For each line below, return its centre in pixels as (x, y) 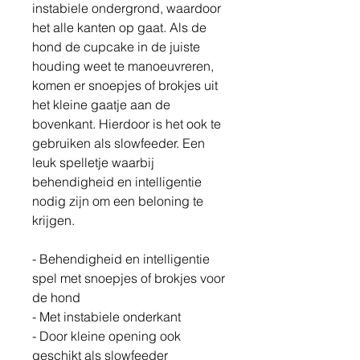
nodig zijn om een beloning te (118, 201)
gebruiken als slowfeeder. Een (119, 143)
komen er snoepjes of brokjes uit (125, 86)
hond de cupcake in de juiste (116, 47)
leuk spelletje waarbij (93, 163)
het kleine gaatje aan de (101, 105)
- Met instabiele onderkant (106, 317)
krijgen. (55, 221)
